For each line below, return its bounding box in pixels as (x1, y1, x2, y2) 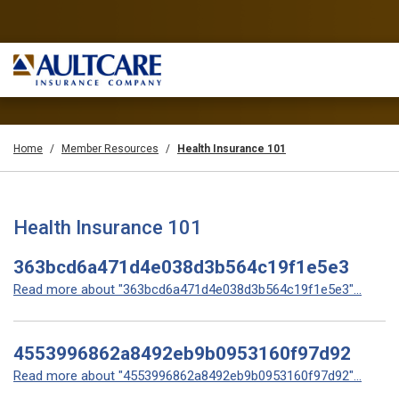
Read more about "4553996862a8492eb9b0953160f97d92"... (13, 368, 362, 384)
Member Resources (61, 142, 159, 155)
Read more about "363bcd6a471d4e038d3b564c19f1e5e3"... (13, 281, 362, 297)
